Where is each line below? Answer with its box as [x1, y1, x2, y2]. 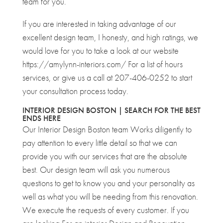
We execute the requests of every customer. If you [22, 204, 189, 216]
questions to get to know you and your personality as [22, 177, 195, 189]
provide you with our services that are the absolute [22, 150, 187, 162]
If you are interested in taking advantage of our [22, 17, 176, 29]
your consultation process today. [22, 85, 128, 97]
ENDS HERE [22, 112, 61, 123]
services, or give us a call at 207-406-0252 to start [22, 71, 192, 83]
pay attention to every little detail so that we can [22, 136, 177, 148]
